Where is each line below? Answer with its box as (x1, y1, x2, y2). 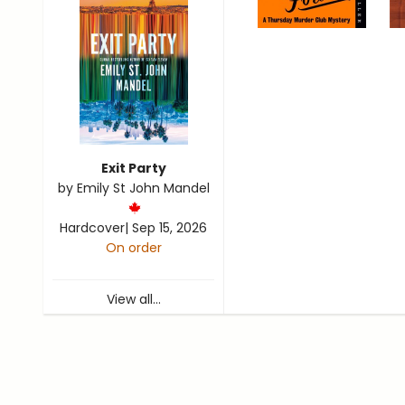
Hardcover (60, 219, 125, 238)
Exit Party (100, 159, 166, 178)
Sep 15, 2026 (132, 219, 207, 238)
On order (105, 239, 162, 258)
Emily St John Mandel (76, 179, 210, 198)
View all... (106, 290, 161, 309)
